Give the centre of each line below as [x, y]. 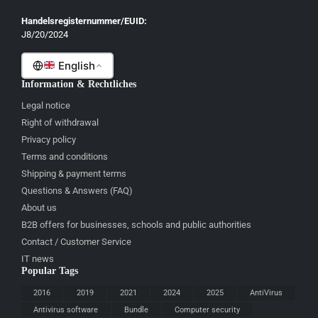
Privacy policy [49, 140]
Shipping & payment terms [74, 174]
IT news [38, 259]
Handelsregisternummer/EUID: [84, 21]
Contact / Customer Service [76, 242]
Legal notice [46, 106]
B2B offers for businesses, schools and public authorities [136, 225]
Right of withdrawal [60, 123]
